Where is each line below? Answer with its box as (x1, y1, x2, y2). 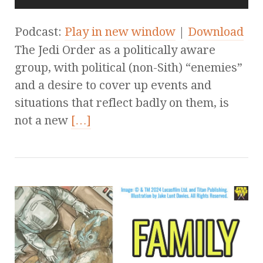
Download (188, 25, 244, 39)
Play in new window (65, 25, 176, 39)
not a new (15, 113, 71, 128)
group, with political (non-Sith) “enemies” (15, 60, 242, 75)
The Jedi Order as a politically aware (15, 43, 215, 58)
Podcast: (15, 25, 65, 39)
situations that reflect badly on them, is (15, 96, 229, 110)
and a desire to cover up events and (15, 78, 211, 93)
